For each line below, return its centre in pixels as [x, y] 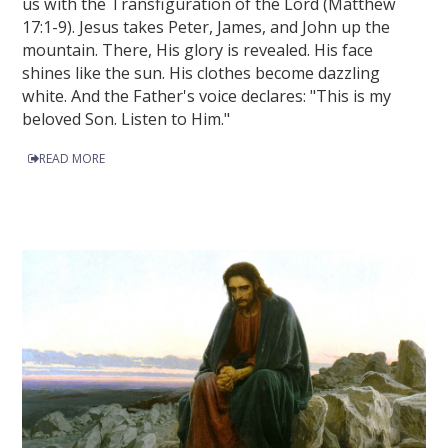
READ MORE [72, 159]
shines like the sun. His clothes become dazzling [201, 72]
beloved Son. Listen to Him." [126, 118]
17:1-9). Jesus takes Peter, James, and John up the [206, 26]
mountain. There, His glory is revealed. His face [198, 49]
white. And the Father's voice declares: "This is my [207, 95]
